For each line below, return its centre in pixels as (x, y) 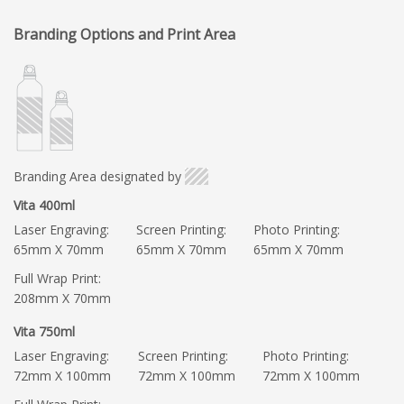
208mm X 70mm (62, 298)
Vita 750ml (44, 331)
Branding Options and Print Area (124, 34)
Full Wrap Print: (57, 278)
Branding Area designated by (97, 176)
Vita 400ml (44, 205)
